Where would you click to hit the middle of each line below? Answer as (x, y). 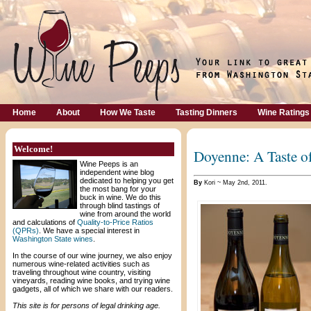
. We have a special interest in (89, 230)
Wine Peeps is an (109, 164)
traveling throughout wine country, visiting (82, 272)
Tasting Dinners (207, 112)
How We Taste (128, 112)
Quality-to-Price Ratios (115, 222)
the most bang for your (118, 189)
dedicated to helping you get (127, 180)
